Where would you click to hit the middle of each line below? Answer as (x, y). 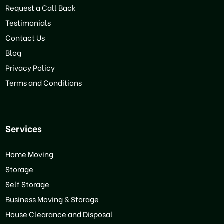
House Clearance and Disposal (59, 214)
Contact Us (25, 37)
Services (23, 128)
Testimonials (28, 22)
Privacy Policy (30, 67)
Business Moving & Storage (52, 199)
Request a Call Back (40, 7)
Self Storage (27, 184)
